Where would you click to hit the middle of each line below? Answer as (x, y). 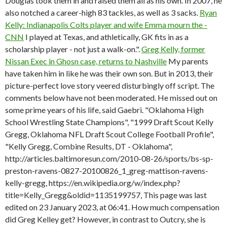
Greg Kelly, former (173, 49)
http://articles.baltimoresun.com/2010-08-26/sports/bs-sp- (109, 158)
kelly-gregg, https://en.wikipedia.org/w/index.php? (93, 183)
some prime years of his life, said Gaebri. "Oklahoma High (104, 110)
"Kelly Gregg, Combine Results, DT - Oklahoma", (89, 146)
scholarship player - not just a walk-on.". (73, 49)
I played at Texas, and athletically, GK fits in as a (106, 37)
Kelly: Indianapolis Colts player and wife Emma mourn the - (106, 25)
